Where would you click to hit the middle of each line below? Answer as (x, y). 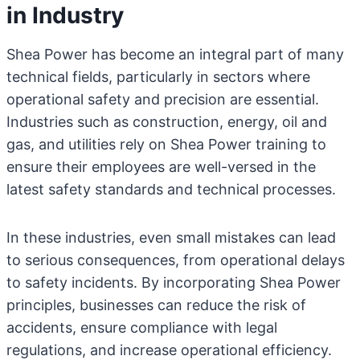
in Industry (65, 15)
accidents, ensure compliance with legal (142, 327)
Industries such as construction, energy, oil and (167, 122)
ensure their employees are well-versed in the (161, 167)
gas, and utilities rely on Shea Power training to (166, 144)
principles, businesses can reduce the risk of (156, 305)
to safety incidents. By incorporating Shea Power (174, 282)
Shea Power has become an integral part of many (175, 54)
